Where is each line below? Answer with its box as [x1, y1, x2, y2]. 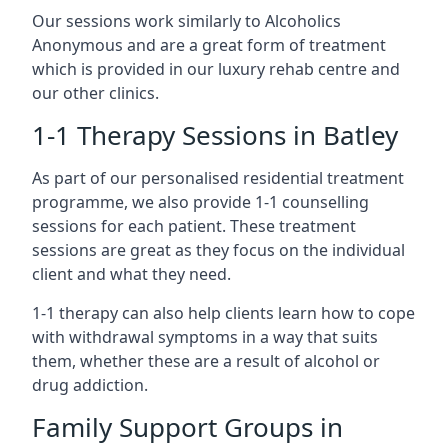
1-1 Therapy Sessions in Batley [32, 117, 398, 153]
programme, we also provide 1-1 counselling [32, 191, 369, 213]
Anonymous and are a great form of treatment [32, 34, 386, 56]
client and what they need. [32, 263, 231, 285]
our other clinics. [32, 82, 159, 104]
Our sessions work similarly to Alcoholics [32, 10, 341, 32]
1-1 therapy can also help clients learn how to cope [32, 302, 415, 324]
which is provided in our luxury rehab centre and [32, 58, 400, 80]
